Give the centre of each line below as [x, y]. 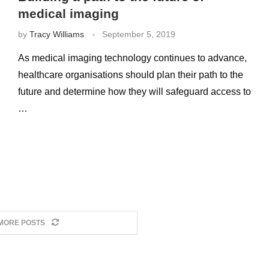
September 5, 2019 [138, 34]
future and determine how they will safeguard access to [134, 92]
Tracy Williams [56, 34]
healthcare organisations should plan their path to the [130, 75]
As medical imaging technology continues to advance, [132, 58]
